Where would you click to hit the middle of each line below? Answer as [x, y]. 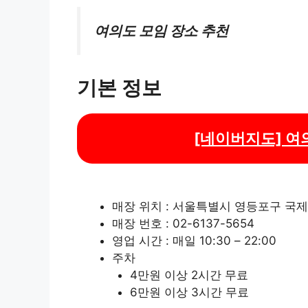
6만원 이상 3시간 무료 [189, 293]
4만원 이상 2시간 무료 [189, 275]
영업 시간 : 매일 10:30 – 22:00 [194, 241]
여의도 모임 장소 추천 [161, 31]
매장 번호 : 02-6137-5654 [183, 224]
